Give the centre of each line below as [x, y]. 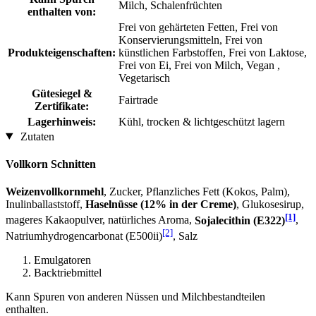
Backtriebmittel [68, 272]
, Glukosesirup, [270, 205]
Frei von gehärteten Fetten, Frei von [198, 27]
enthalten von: [62, 11]
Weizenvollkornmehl [55, 192]
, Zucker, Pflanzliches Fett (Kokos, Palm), [197, 192]
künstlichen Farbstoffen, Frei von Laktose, [213, 52]
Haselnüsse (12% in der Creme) [161, 205]
